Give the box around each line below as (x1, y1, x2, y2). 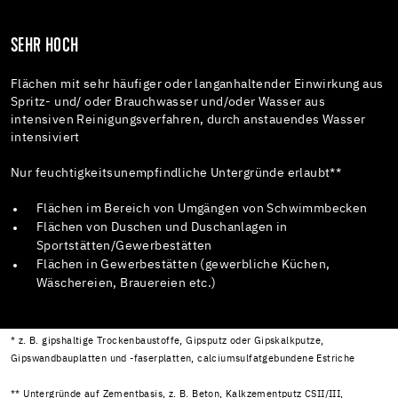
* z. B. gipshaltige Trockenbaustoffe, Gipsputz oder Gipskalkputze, (11, 336, 324, 346)
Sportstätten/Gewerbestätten (36, 240, 212, 253)
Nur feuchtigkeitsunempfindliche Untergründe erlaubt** (11, 167, 342, 180)
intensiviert (11, 131, 80, 145)
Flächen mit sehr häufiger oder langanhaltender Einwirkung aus (11, 78, 384, 92)
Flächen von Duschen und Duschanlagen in (36, 221, 288, 235)
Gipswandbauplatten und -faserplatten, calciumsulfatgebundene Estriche (11, 354, 355, 363)
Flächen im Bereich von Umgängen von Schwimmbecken (36, 203, 368, 216)
